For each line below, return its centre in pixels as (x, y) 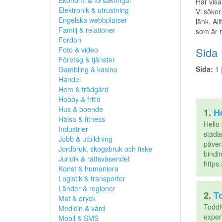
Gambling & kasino (88, 69)
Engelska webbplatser (93, 20)
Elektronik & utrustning (94, 10)
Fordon (70, 40)
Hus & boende (81, 109)
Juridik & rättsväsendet (94, 159)
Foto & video (78, 50)
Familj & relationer (87, 30)
